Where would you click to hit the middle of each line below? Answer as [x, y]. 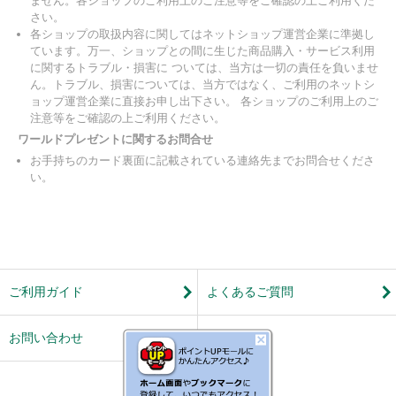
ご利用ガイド [46, 292]
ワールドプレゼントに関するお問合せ [115, 140]
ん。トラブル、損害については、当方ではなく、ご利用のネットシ [202, 85]
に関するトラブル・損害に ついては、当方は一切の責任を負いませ [204, 68]
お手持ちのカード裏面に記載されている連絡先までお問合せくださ [202, 161]
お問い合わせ [46, 338]
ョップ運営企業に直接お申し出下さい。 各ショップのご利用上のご [204, 102]
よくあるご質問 [250, 292]
